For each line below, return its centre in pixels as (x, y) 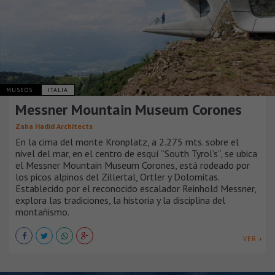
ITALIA (58, 90)
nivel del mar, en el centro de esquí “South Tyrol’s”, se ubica (136, 153)
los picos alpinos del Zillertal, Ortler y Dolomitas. (117, 176)
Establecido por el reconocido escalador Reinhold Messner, (136, 188)
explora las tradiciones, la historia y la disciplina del (120, 200)
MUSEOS (21, 90)
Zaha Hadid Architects (54, 126)
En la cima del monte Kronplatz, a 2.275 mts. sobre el (127, 141)
